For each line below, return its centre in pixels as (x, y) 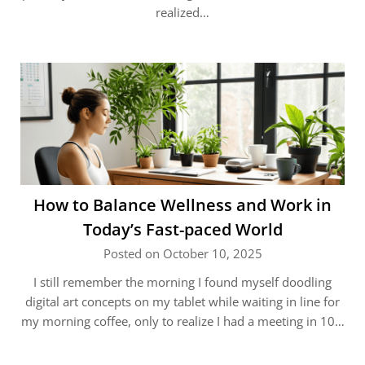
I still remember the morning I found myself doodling (182, 282)
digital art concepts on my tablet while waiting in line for (182, 301)
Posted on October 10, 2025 (182, 253)
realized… (182, 12)
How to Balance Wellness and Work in (182, 205)
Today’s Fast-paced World (182, 229)
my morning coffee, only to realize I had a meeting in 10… (182, 321)
